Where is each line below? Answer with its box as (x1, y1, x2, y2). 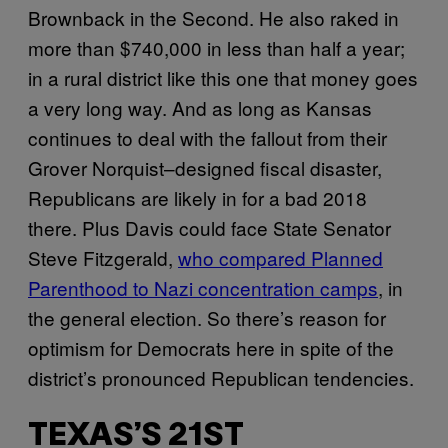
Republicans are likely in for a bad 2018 (28, 183, 367, 211)
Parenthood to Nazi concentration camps (28, 273, 378, 301)
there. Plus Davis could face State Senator (28, 213, 391, 241)
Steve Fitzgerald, (28, 243, 178, 271)
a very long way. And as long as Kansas (28, 93, 372, 121)
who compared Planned (178, 243, 383, 271)
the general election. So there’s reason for (28, 303, 386, 331)
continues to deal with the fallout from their (28, 123, 387, 151)
